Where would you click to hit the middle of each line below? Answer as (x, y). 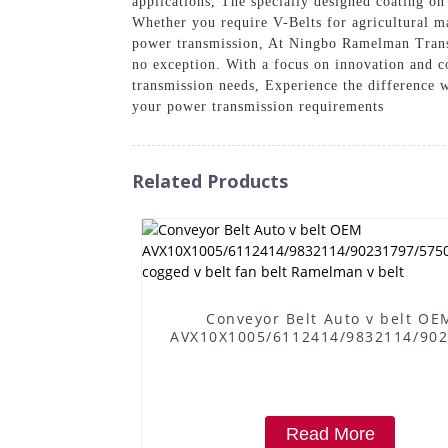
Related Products (210, 180)
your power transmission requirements (258, 106)
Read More (330, 433)
